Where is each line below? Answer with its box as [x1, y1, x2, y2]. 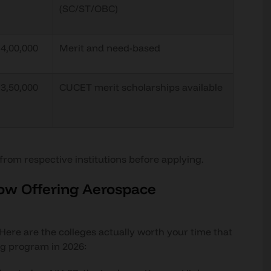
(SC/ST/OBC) [59, 2, 118, 15]
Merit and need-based [59, 42, 160, 54]
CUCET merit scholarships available [59, 81, 223, 93]
